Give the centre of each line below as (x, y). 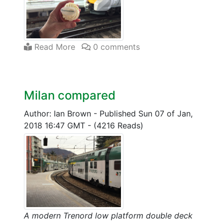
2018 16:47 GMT (56, 126)
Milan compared (70, 96)
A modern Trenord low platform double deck (108, 215)
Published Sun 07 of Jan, (146, 114)
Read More (54, 47)
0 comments (115, 47)
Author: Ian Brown (59, 114)
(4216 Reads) (118, 126)
